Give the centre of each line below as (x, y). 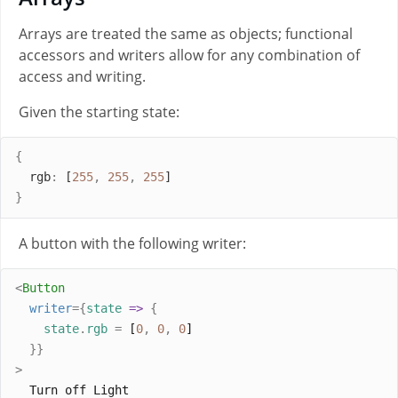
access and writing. (82, 76)
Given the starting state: (99, 111)
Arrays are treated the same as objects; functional (186, 33)
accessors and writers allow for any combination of (189, 55)
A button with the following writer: (132, 243)
